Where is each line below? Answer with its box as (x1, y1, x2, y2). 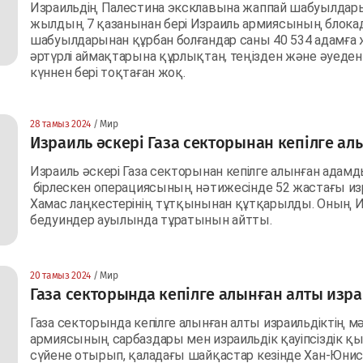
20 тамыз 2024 (30, 269, 92, 281)
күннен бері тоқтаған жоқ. (30, 64, 189, 80)
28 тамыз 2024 (30, 117, 92, 130)
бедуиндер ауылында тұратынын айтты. (30, 211, 275, 228)
